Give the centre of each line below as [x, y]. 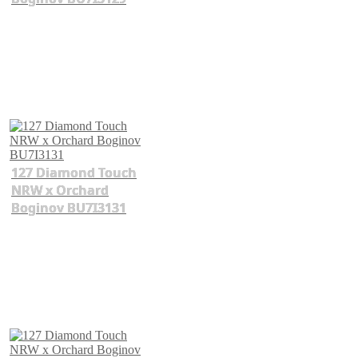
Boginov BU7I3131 [69, 207]
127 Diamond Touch [74, 172]
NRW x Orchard [60, 190]
